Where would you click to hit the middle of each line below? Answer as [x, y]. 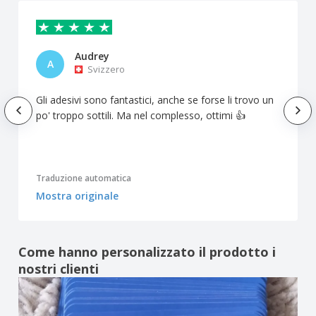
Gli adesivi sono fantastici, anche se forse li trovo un [155, 100]
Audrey [92, 56]
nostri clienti [59, 268]
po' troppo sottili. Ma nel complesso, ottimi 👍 [141, 116]
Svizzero [106, 69]
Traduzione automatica [84, 178]
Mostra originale [77, 195]
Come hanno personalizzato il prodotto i [147, 251]
